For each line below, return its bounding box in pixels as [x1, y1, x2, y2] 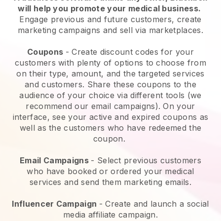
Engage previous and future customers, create [19, 14, 202, 24]
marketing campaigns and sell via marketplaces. [18, 25, 203, 35]
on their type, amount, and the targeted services [16, 68, 205, 78]
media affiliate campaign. [63, 209, 158, 220]
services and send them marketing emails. [30, 177, 191, 187]
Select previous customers [97, 155, 201, 165]
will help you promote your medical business [18, 3, 199, 13]
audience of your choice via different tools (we [19, 90, 202, 100]
